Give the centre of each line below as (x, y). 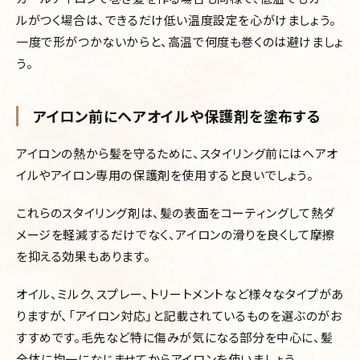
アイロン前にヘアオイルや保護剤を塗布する (177, 116)
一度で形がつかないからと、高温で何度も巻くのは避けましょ (180, 42)
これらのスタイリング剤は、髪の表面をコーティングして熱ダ (176, 213)
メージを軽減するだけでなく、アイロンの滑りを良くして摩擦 (176, 235)
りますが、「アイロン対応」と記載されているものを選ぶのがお (179, 316)
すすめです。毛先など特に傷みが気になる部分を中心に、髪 (175, 337)
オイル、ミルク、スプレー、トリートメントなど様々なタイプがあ (180, 294)
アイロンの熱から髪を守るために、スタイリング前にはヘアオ (177, 153)
